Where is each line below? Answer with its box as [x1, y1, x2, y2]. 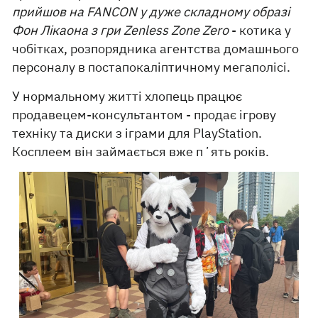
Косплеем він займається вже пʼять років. [12, 143, 273, 160]
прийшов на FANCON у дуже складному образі [12, 4, 290, 21]
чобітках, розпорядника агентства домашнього [12, 40, 300, 57]
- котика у [229, 22, 292, 39]
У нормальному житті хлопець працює [12, 88, 243, 105]
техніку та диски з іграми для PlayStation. [12, 125, 263, 142]
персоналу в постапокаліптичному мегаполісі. [12, 59, 291, 76]
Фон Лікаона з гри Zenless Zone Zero [12, 22, 229, 39]
